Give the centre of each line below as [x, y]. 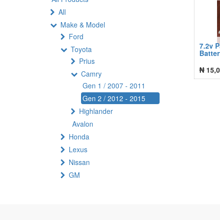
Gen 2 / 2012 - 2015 [114, 98]
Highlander [96, 111]
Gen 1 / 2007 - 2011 [114, 85]
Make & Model [83, 25]
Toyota [81, 49]
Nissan [79, 162]
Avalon [83, 124]
